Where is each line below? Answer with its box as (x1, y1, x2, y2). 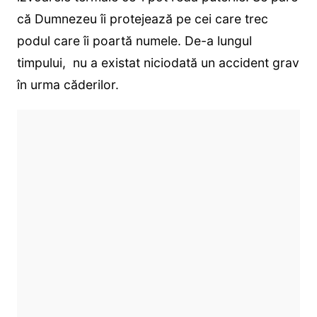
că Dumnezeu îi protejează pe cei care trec (16, 11, 268, 26)
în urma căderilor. (16, 76, 119, 92)
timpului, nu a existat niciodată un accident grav (16, 54, 299, 70)
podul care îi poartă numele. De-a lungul (16, 33, 252, 48)
